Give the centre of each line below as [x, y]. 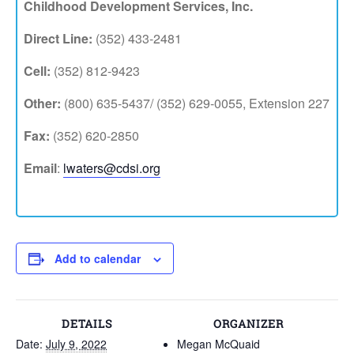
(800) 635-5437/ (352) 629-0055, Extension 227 [196, 103]
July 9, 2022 [76, 344]
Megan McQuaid [218, 344]
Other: [43, 103]
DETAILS [87, 324]
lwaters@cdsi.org [112, 168]
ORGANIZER [248, 324]
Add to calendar [98, 258]
